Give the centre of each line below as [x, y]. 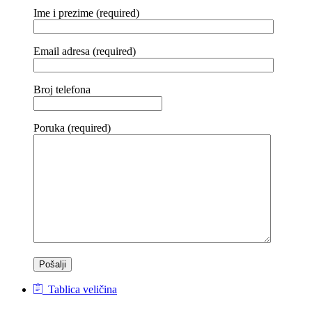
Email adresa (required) [85, 51]
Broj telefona [62, 89]
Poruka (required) [72, 127]
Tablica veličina [80, 289]
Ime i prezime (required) [86, 13]
